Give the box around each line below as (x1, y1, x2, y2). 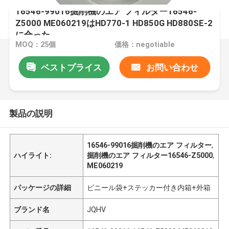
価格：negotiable (114, 40, 175, 49)
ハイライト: (14, 151, 52, 159)
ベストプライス (40, 62, 102, 73)
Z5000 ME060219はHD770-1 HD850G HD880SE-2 (15, 17, 213, 28)
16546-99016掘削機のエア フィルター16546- (15, 6, 197, 16)
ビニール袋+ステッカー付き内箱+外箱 (87, 183, 211, 192)
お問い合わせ (146, 62, 198, 73)
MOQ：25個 (15, 40, 56, 49)
